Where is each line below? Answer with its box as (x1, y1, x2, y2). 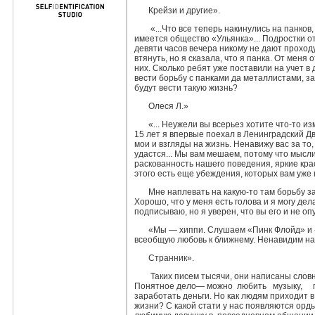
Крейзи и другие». (148, 6, 220, 15)
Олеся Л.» (148, 101, 188, 111)
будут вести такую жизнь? (134, 83, 238, 93)
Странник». (148, 253, 194, 263)
